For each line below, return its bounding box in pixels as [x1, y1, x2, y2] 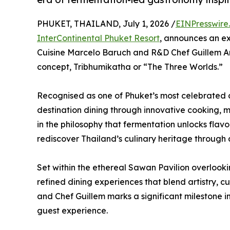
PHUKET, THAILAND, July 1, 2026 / [37, 18, 176, 29]
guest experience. [37, 205, 108, 216]
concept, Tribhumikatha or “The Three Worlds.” [37, 62, 223, 72]
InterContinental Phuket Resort [37, 33, 160, 44]
